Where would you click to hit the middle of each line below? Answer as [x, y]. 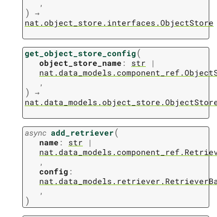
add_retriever [82, 133]
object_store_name [80, 63]
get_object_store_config [80, 53]
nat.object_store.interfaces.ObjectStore [119, 23]
